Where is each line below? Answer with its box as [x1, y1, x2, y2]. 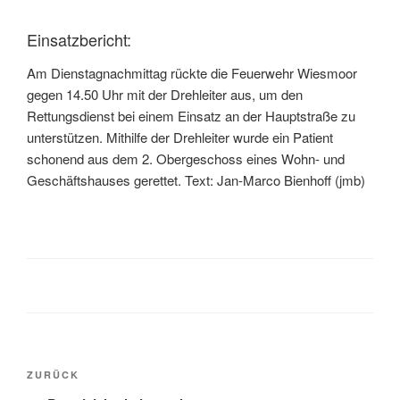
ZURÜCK [27, 368, 79, 382]
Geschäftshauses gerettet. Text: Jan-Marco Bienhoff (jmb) [27, 171, 365, 190]
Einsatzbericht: [27, 27, 131, 51]
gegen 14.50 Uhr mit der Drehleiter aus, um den [27, 85, 303, 104]
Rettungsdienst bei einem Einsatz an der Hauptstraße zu [27, 106, 355, 126]
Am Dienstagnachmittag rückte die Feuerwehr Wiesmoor [27, 63, 357, 83]
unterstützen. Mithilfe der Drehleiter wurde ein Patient [27, 128, 333, 147]
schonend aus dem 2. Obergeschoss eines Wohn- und [27, 149, 345, 169]
